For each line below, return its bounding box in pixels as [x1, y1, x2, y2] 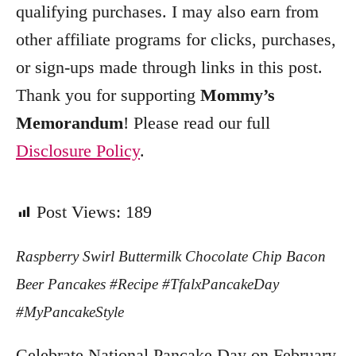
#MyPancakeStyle [16, 304, 124, 320]
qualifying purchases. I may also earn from [16, 2, 319, 21]
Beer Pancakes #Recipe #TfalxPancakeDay [16, 276, 279, 292]
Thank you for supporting [16, 85, 200, 105]
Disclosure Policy [16, 141, 140, 161]
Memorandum [16, 113, 123, 133]
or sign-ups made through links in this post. [16, 57, 323, 77]
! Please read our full [123, 113, 270, 133]
